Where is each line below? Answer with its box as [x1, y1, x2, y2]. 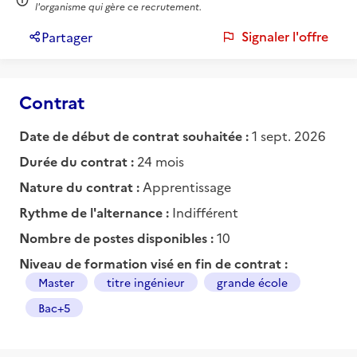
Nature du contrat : [19, 177, 143, 195]
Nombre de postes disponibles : [19, 228, 217, 246]
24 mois [137, 151, 184, 170]
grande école [217, 273, 288, 290]
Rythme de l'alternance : [19, 202, 172, 221]
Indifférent [172, 202, 238, 221]
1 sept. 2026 [252, 126, 326, 144]
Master [38, 273, 75, 290]
